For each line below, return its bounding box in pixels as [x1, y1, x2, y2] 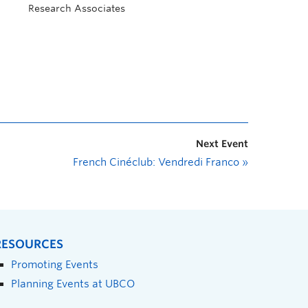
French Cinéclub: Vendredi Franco [73, 156, 242, 168]
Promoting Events [11, 258, 98, 270]
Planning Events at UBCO [11, 278, 135, 289]
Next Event [196, 138, 248, 149]
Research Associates [28, 3, 125, 14]
